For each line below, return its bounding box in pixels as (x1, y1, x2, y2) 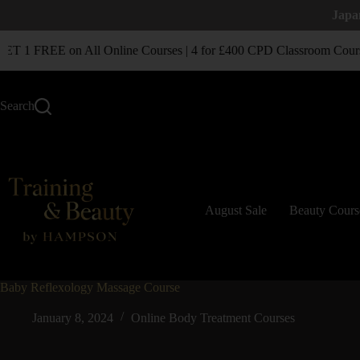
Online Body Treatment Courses (131, 311, 295, 325)
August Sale (205, 203, 268, 218)
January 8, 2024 (32, 311, 113, 325)
